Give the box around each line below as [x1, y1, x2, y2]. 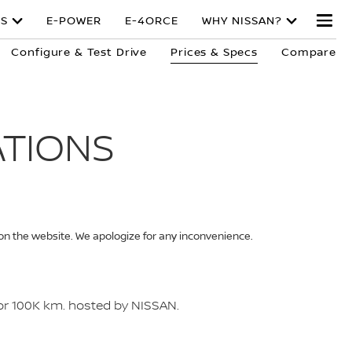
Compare [281, 46, 336, 59]
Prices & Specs [170, 46, 258, 59]
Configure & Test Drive [11, 46, 148, 59]
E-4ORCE [125, 15, 178, 27]
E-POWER [46, 15, 101, 27]
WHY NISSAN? [202, 15, 282, 27]
